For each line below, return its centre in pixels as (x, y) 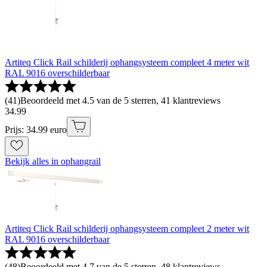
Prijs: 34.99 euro (36, 130)
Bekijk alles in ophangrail (53, 162)
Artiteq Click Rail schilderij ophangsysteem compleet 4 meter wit (127, 63)
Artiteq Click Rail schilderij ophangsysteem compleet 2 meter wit (127, 229)
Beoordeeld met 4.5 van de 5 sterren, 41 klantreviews (120, 101)
